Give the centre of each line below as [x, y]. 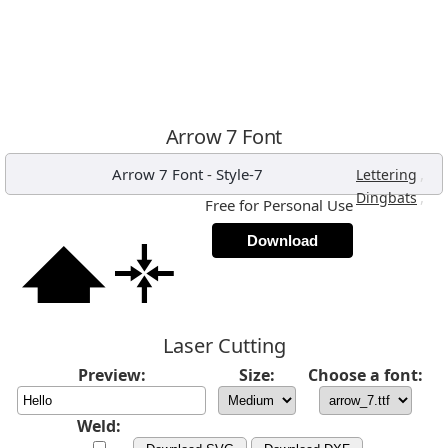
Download [282, 240]
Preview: [111, 375]
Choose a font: [365, 375]
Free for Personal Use [279, 205]
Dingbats [386, 197]
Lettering [386, 174]
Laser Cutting [224, 345]
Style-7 [239, 174]
